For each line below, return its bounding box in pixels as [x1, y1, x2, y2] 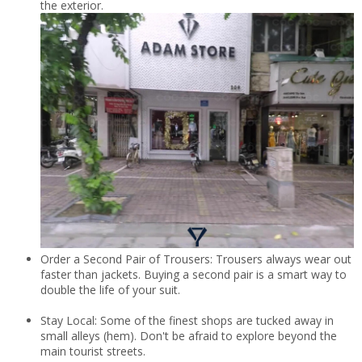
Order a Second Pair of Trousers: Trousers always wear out [40, 251, 351, 267]
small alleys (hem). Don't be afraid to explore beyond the [40, 328, 337, 344]
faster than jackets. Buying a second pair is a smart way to [40, 267, 347, 283]
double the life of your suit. [40, 282, 180, 298]
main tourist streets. [40, 343, 145, 360]
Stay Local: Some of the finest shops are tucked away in [40, 313, 334, 329]
